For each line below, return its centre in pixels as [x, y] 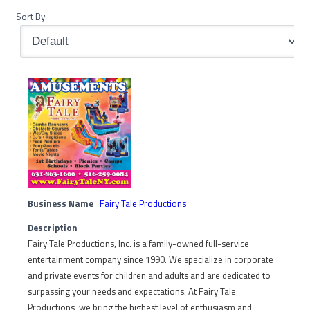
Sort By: [31, 16]
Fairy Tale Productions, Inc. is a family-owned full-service [138, 244]
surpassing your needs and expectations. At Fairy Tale [132, 292]
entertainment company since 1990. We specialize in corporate [151, 260]
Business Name [61, 204]
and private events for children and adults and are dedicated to [149, 276]
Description [53, 228]
